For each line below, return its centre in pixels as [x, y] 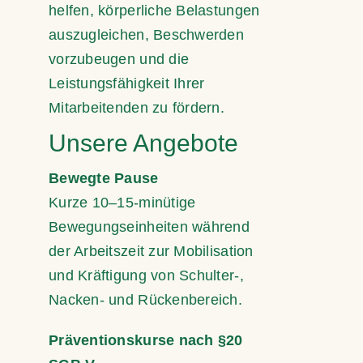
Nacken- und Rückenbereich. [146, 299]
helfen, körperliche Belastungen [154, 11]
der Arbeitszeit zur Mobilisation [151, 251]
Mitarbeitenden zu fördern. [137, 108]
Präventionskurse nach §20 [146, 340]
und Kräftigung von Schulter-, [146, 275]
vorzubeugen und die [119, 59]
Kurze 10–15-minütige [122, 202]
